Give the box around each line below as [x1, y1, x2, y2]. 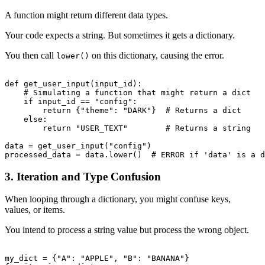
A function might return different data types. [5, 9, 168, 20]
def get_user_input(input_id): [5, 79, 142, 88]
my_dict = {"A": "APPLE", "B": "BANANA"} [5, 254, 189, 263]
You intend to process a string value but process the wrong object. [5, 225, 249, 235]
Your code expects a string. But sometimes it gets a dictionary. [5, 30, 235, 40]
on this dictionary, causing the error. [89, 50, 224, 60]
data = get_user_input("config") [5, 141, 151, 150]
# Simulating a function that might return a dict [5, 88, 251, 97]
